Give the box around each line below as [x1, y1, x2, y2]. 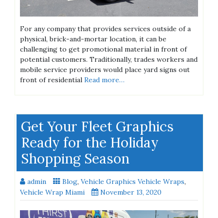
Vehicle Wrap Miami [20, 187, 85, 197]
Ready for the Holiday [21, 133, 159, 151]
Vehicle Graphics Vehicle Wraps [81, 177, 184, 186]
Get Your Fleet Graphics [21, 117, 174, 135]
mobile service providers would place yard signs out [20, 65, 190, 74]
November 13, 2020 [100, 187, 162, 197]
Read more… [84, 75, 125, 84]
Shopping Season [21, 149, 129, 167]
